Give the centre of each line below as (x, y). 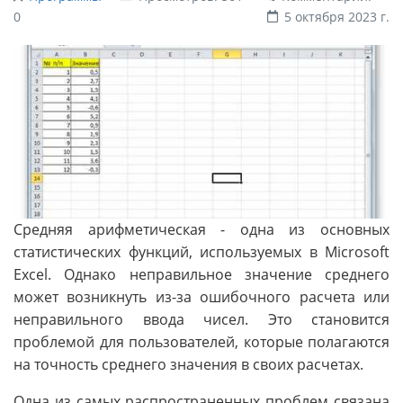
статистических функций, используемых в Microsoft (201, 251)
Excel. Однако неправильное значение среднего (201, 274)
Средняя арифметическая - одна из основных (201, 229)
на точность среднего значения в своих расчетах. (188, 364)
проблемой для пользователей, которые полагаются (201, 341)
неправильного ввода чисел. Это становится (201, 319)
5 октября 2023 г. (337, 16)
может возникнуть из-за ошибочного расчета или (201, 296)
